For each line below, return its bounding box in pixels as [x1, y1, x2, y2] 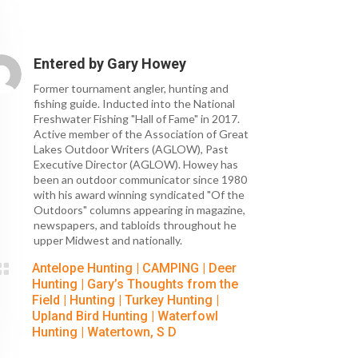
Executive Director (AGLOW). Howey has [34, 157, 239, 172]
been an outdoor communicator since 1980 [34, 173, 248, 187]
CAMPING [142, 261, 200, 276]
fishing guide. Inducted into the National [34, 97, 236, 111]
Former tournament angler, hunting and [34, 82, 229, 96]
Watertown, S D [87, 324, 177, 340]
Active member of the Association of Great [34, 127, 249, 141]
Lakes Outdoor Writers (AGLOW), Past [34, 142, 229, 157]
